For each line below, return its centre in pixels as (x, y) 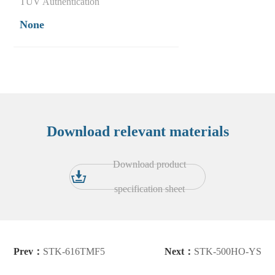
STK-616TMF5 (74, 251)
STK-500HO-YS (227, 251)
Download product (149, 164)
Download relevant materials (137, 131)
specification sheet (149, 188)
